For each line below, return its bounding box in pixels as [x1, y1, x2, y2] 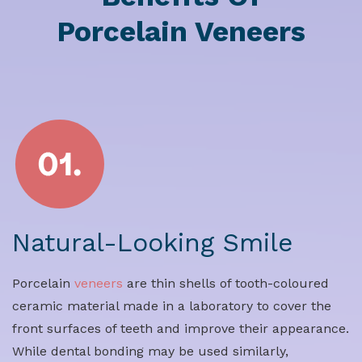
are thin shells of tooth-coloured [123, 276, 329, 292]
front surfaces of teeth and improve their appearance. [12, 321, 349, 337]
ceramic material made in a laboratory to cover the [12, 298, 331, 314]
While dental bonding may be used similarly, [12, 343, 288, 360]
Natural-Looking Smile [12, 227, 293, 259]
